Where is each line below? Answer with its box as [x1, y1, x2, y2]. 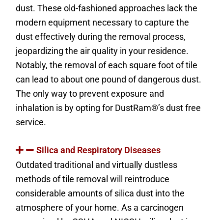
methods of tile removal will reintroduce [16, 173, 170, 184]
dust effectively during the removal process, [16, 31, 186, 42]
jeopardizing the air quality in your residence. [16, 45, 189, 56]
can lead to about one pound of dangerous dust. [16, 74, 202, 84]
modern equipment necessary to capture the [16, 17, 190, 27]
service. [16, 116, 47, 127]
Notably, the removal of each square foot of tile [16, 59, 198, 70]
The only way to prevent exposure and [16, 88, 165, 99]
